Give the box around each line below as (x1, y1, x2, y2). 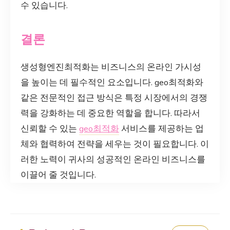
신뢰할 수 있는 (21, 122, 79, 135)
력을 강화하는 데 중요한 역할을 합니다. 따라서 (21, 107, 200, 119)
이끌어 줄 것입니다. (21, 168, 96, 181)
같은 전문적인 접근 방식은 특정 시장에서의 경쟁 (21, 91, 207, 104)
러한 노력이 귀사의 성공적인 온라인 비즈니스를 (21, 153, 205, 165)
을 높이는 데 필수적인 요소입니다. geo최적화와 (21, 76, 203, 88)
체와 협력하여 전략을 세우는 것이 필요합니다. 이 (21, 138, 209, 150)
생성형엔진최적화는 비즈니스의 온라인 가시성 (21, 61, 201, 73)
